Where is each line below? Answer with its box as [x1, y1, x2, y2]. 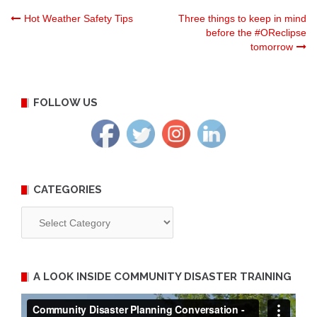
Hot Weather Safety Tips [24, 13, 133, 25]
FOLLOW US [33, 96, 98, 110]
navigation [10, 42, 149, 77]
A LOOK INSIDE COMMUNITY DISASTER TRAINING [33, 270, 292, 284]
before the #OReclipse [206, 27, 306, 39]
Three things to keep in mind [178, 13, 306, 25]
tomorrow [250, 41, 293, 53]
